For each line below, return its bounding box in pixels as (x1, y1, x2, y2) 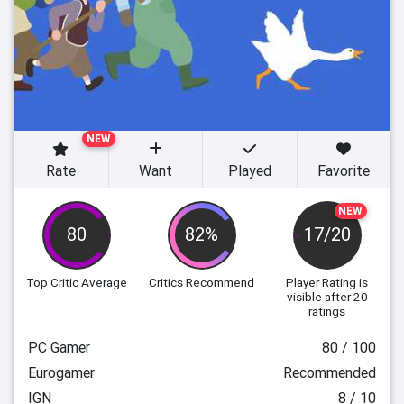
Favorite (317, 161, 371, 179)
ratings (308, 303, 346, 319)
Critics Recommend (149, 274, 255, 290)
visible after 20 (286, 289, 368, 305)
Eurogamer (28, 363, 95, 381)
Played (227, 161, 271, 179)
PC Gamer (28, 338, 90, 356)
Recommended (283, 363, 376, 381)
